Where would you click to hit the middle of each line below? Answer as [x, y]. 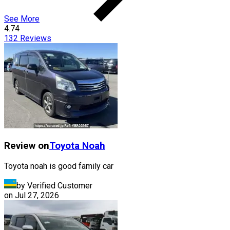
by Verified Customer [54, 185]
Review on [27, 146]
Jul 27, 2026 [37, 195]
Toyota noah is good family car [59, 166]
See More [22, 19]
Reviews [35, 39]
